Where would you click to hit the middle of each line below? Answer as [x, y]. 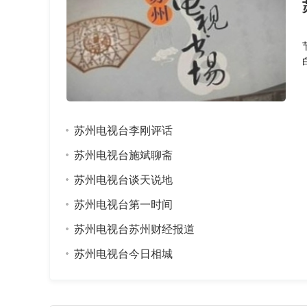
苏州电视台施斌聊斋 [123, 155]
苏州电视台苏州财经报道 [134, 229]
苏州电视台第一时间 [123, 204]
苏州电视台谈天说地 [123, 180]
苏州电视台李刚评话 [123, 130]
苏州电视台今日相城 [123, 254]
